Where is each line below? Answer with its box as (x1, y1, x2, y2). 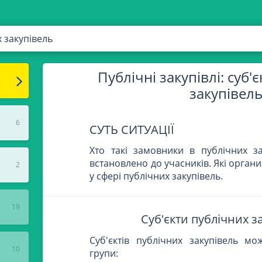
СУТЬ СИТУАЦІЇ (89, 121, 175, 137)
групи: (89, 247, 119, 260)
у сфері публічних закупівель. (89, 169, 223, 182)
